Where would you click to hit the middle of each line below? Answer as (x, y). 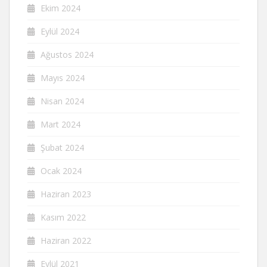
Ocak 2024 (61, 171)
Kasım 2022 (63, 217)
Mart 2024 (60, 124)
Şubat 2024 (62, 148)
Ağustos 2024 (67, 55)
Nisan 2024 (62, 101)
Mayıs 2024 (63, 78)
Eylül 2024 (60, 31)
